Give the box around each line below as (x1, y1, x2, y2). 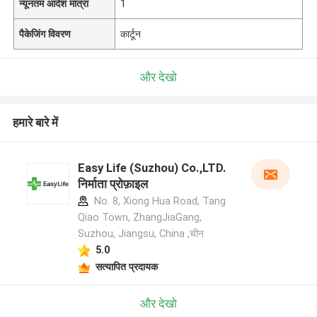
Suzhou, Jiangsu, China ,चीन (77, 228, 204, 240)
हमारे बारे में (12, 115, 58, 130)
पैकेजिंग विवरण (19, 28, 71, 40)
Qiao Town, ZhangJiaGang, (77, 212, 202, 224)
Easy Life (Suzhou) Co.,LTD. (77, 161, 226, 175)
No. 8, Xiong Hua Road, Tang (91, 195, 226, 207)
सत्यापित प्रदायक (95, 260, 158, 272)
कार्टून (120, 28, 142, 40)
